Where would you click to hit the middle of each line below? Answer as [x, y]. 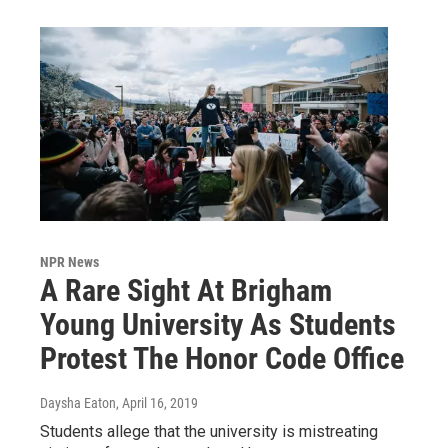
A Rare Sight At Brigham [186, 290]
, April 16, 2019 [157, 402]
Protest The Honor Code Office [222, 358]
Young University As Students [218, 324]
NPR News [69, 261]
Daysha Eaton [78, 402]
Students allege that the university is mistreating [209, 431]
